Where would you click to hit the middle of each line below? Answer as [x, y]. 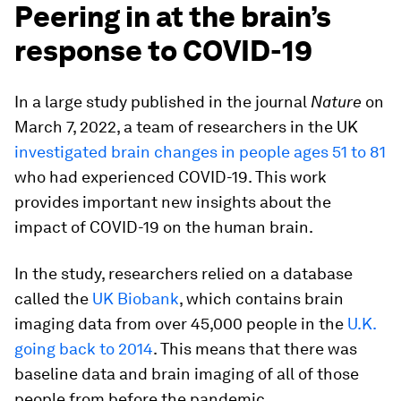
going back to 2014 [84, 349]
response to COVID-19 [163, 51]
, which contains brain [261, 299]
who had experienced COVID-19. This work [171, 177]
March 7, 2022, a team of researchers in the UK [186, 127]
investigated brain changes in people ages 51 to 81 [200, 152]
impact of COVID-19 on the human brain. [164, 227]
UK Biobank [136, 299]
